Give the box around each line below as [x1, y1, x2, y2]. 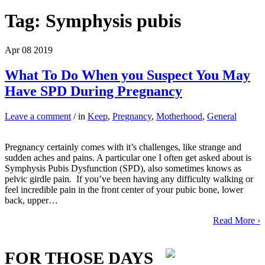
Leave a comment [5, 111, 71, 121]
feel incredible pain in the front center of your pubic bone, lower [5, 184, 243, 195]
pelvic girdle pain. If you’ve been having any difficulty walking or [5, 173, 253, 184]
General [207, 111, 237, 121]
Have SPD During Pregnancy [5, 83, 182, 99]
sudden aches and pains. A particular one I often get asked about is [5, 152, 251, 163]
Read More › [213, 215, 260, 225]
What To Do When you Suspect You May [5, 67, 250, 83]
